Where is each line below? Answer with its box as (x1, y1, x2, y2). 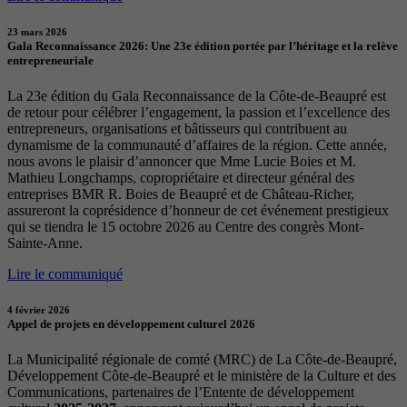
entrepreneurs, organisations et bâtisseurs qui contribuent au (7, 120, 347, 136)
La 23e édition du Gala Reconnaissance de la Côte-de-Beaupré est (7, 87, 386, 104)
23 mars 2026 (7, 25, 67, 37)
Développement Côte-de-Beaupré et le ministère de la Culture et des (7, 368, 396, 384)
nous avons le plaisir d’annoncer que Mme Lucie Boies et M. (7, 153, 356, 169)
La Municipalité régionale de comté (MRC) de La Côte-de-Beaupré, (7, 352, 397, 368)
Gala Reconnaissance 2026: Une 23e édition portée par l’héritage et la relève (7, 38, 398, 53)
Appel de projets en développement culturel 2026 (7, 317, 255, 332)
